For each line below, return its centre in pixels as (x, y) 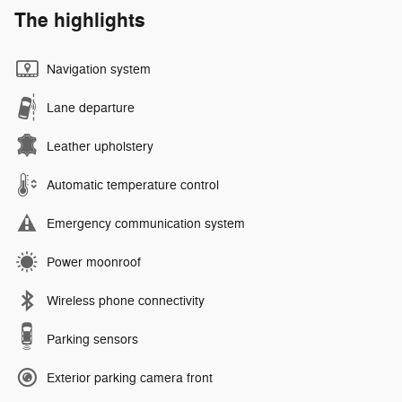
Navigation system (99, 69)
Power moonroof (94, 262)
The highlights (80, 20)
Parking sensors (92, 339)
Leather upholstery (100, 146)
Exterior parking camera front (130, 378)
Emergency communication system (146, 223)
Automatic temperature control (133, 185)
